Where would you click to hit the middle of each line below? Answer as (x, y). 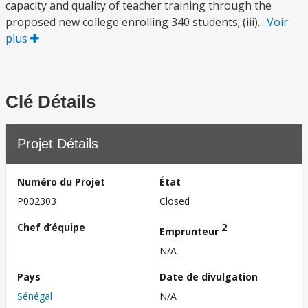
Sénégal (35, 296)
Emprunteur (190, 231)
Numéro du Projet (61, 182)
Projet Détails (58, 144)
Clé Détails (51, 102)
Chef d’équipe (51, 227)
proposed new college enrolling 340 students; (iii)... (136, 22)
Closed (175, 201)
